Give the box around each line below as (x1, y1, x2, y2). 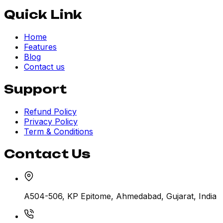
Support (4, 81, 67, 97)
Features (24, 41, 57, 52)
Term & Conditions (24, 126, 93, 136)
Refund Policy (24, 106, 77, 116)
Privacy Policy (24, 116, 78, 126)
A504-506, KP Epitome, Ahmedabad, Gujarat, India (24, 191, 217, 201)
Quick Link (4, 6, 82, 22)
